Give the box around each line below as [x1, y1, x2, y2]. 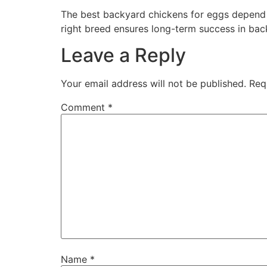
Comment [61, 101, 108, 114]
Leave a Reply [61, 44, 186, 67]
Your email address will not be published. [61, 77, 246, 90]
